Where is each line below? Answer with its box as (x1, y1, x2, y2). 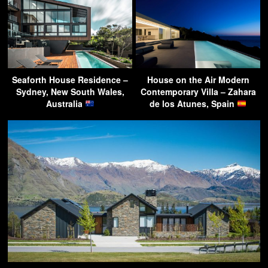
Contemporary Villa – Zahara (140, 85, 256, 98)
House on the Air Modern (147, 73, 249, 86)
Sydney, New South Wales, (16, 85, 124, 98)
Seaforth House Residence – (12, 73, 128, 86)
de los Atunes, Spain (150, 97, 237, 109)
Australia (45, 97, 85, 109)
